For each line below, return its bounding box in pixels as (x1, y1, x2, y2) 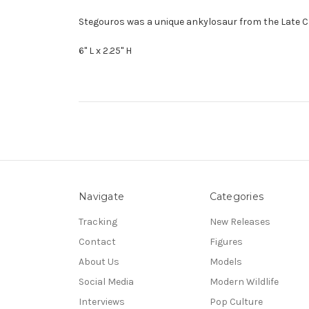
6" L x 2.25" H (79, 44, 132, 57)
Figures (209, 235, 243, 248)
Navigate (79, 190, 124, 203)
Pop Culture (209, 295, 263, 308)
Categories (209, 190, 263, 203)
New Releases (209, 215, 270, 228)
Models (209, 255, 242, 268)
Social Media (79, 275, 134, 288)
